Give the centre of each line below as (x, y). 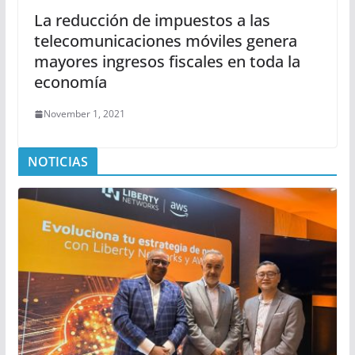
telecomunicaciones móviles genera (165, 41)
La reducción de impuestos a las (152, 20)
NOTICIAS (57, 162)
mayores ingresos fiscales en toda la (167, 61)
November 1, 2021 (84, 114)
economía (70, 82)
